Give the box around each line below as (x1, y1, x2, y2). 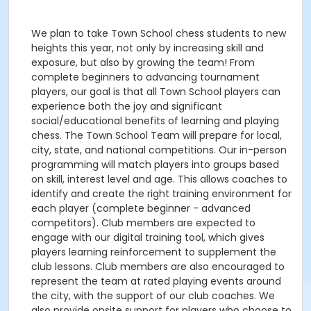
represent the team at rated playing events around (31, 274, 281, 288)
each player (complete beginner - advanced (31, 201, 251, 215)
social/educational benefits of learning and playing (31, 114, 279, 128)
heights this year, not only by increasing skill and (31, 41, 264, 55)
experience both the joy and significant (31, 99, 222, 113)
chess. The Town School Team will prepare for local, (31, 128, 282, 142)
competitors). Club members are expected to (31, 216, 255, 230)
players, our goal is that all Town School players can (31, 85, 280, 99)
